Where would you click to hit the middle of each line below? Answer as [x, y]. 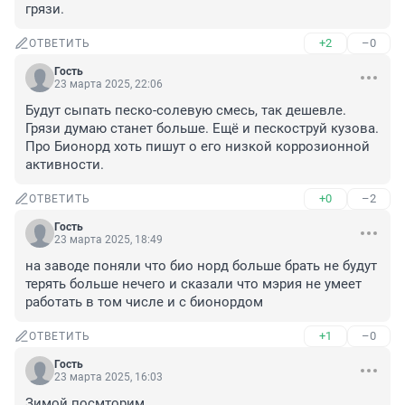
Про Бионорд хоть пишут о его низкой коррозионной [198, 147]
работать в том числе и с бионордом [144, 302]
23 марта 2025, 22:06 [108, 85]
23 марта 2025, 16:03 [108, 377]
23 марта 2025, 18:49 [108, 240]
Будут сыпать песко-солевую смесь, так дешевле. [186, 111]
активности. [65, 165]
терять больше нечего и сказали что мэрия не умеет [193, 284]
